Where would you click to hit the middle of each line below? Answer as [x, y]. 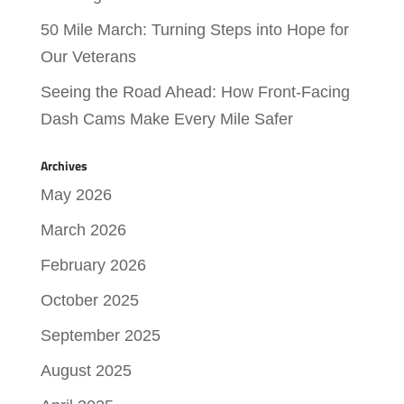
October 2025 [89, 300]
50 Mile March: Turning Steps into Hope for [194, 29]
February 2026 [93, 265]
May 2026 [76, 194]
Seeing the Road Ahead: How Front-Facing [195, 92]
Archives [64, 165]
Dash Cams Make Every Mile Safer [166, 119]
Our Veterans [88, 56]
